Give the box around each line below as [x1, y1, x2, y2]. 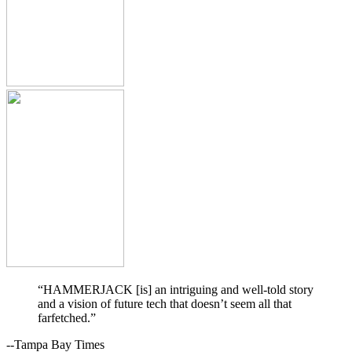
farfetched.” [38, 311, 96, 325]
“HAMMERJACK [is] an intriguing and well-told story [38, 283, 313, 297]
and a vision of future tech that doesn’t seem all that [38, 297, 291, 311]
